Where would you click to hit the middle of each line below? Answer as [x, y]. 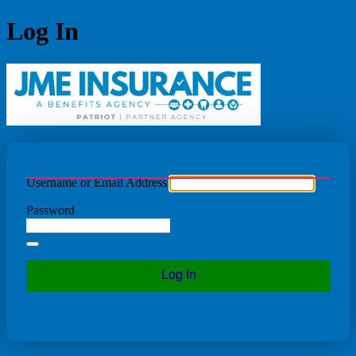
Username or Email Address [97, 183]
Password [50, 211]
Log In [43, 31]
